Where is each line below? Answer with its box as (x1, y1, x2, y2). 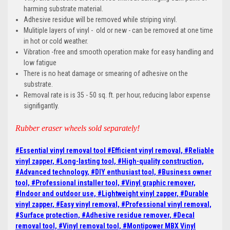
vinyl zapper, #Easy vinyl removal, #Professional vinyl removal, (15, 200, 212, 209)
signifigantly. (24, 102, 60, 110)
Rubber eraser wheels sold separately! (15, 124, 140, 133)
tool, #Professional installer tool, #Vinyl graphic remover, (15, 179, 196, 187)
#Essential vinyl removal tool (15, 146, 107, 155)
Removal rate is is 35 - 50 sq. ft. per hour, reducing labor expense (24, 91, 211, 100)
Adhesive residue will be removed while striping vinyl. (24, 15, 178, 24)
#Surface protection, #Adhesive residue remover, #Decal (15, 211, 195, 220)
